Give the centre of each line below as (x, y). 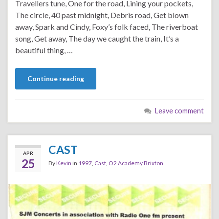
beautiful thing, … (44, 50)
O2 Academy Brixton (136, 163)
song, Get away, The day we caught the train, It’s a (97, 38)
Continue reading (56, 78)
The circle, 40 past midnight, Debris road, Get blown (102, 15)
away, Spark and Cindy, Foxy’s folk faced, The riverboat (107, 26)
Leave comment (179, 110)
